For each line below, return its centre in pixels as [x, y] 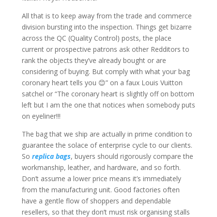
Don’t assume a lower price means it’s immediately [101, 179]
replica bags [51, 156]
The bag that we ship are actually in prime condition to [107, 134]
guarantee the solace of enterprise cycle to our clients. [107, 145]
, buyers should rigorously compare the [132, 156]
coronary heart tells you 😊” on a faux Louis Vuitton [102, 83]
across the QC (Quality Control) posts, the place [96, 38]
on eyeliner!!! [41, 116]
